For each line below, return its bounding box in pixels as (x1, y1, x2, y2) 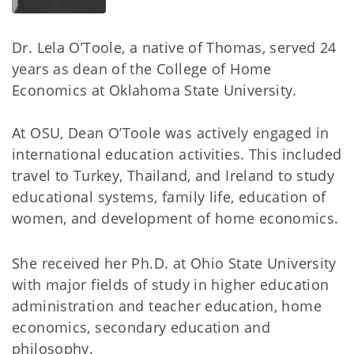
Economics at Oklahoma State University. (12, 80, 297, 100)
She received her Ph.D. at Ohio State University (12, 253, 337, 273)
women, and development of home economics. (12, 208, 339, 228)
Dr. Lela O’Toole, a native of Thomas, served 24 (12, 37, 337, 57)
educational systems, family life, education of (12, 186, 326, 206)
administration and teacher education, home (12, 296, 322, 315)
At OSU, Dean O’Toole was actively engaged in (12, 122, 330, 142)
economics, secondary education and (12, 317, 270, 337)
